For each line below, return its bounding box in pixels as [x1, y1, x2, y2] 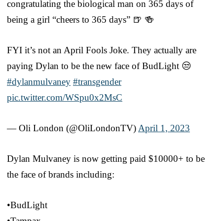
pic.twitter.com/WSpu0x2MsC [7, 92, 122, 103]
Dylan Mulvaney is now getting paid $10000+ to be [7, 153, 205, 164]
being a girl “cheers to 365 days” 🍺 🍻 [7, 14, 154, 25]
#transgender [73, 76, 121, 87]
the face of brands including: [7, 169, 114, 180]
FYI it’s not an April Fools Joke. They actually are [7, 44, 196, 55]
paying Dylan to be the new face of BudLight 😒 [7, 60, 191, 71]
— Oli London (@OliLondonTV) [7, 122, 138, 133]
